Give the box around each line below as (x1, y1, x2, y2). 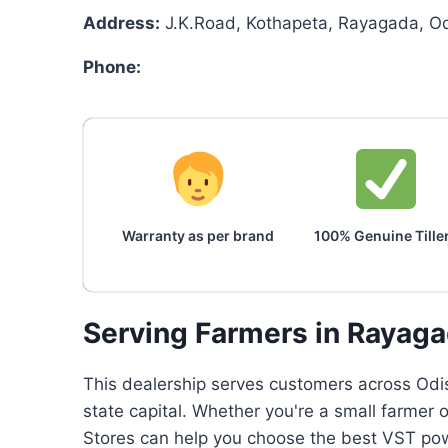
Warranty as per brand (121, 226, 274, 244)
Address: (83, 12, 160, 33)
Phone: (83, 56, 141, 77)
